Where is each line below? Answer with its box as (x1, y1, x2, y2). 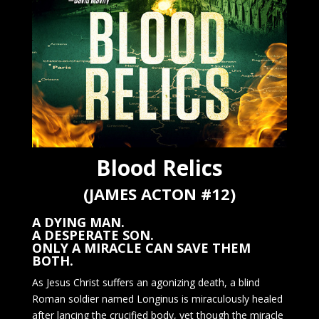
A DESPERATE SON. (31, 226, 154, 244)
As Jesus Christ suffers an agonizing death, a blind (31, 276, 260, 290)
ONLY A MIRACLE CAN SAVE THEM (31, 239, 251, 257)
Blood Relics (95, 153, 223, 183)
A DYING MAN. (31, 214, 125, 231)
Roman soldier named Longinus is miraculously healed (31, 292, 283, 306)
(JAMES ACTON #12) (83, 183, 236, 205)
